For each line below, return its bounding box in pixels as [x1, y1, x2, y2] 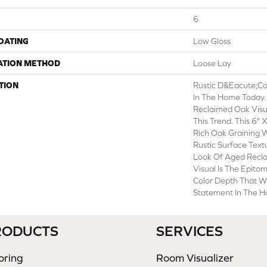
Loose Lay [193, 58, 231, 68]
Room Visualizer [156, 252, 234, 264]
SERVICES [156, 223, 223, 239]
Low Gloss [193, 36, 231, 46]
